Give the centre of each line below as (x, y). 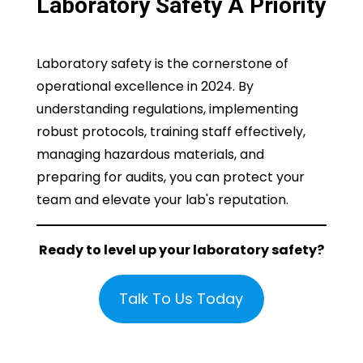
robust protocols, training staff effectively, (171, 132)
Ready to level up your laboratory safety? (181, 250)
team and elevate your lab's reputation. (162, 200)
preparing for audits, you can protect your (170, 177)
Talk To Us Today (181, 299)
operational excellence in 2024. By (145, 87)
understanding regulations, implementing (167, 109)
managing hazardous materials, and (150, 155)
